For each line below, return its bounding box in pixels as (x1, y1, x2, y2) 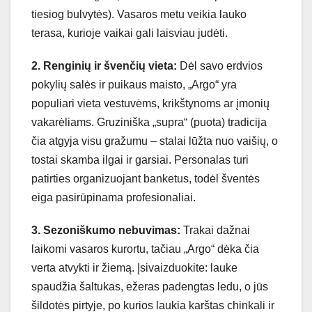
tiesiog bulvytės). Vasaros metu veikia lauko (31, 8, 247, 21)
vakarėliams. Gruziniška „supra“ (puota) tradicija (31, 116, 267, 129)
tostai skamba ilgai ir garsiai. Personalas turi (31, 154, 249, 166)
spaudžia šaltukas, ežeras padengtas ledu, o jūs (31, 281, 268, 293)
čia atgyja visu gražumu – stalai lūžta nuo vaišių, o (31, 135, 278, 148)
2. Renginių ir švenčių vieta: (31, 60, 177, 72)
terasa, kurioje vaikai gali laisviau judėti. (31, 27, 228, 40)
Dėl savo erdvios (177, 60, 263, 72)
